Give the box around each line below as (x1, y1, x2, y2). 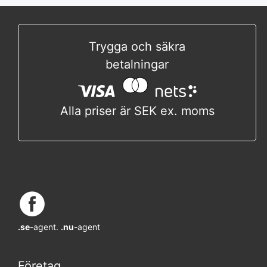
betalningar (105, 57, 169, 72)
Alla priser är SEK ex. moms (60, 103, 215, 118)
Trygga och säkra (89, 39, 185, 54)
